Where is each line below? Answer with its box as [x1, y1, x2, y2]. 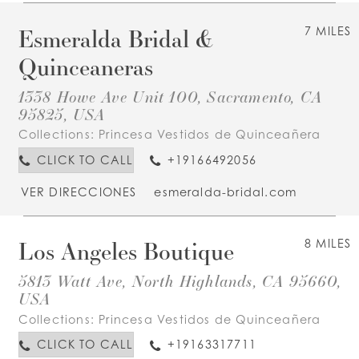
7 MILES [305, 23, 352, 38]
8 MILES [305, 236, 352, 251]
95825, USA [18, 103, 106, 125]
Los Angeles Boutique [18, 236, 234, 267]
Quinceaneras [18, 50, 153, 82]
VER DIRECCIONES [20, 185, 137, 200]
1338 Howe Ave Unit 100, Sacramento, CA [18, 86, 323, 107]
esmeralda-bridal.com [154, 185, 297, 200]
